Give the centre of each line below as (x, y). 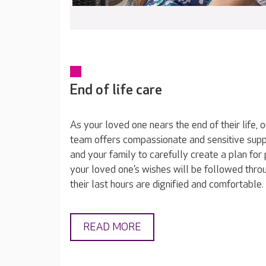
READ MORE (112, 227)
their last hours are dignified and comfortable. (167, 185)
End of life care (116, 90)
